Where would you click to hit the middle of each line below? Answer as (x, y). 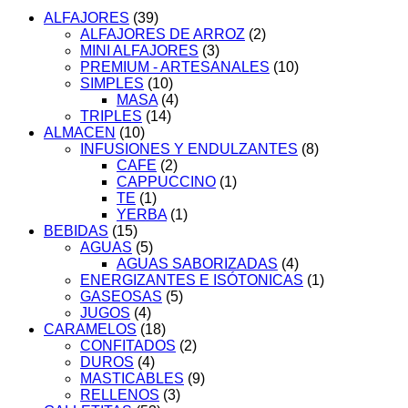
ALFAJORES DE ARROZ (163, 35)
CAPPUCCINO (166, 182)
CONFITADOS (128, 346)
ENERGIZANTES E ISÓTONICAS (192, 280)
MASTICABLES (132, 379)
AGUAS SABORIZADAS (197, 264)
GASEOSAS (121, 297)
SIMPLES (112, 84)
